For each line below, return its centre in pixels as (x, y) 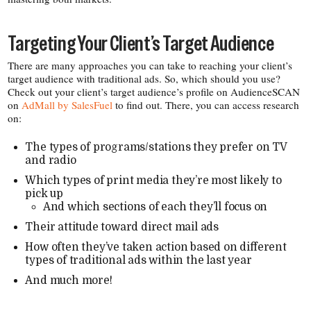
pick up (44, 194)
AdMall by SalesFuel (67, 105)
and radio (51, 161)
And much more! (69, 281)
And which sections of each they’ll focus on (155, 207)
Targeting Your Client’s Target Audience (141, 43)
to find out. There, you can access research (206, 105)
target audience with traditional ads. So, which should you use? (144, 79)
